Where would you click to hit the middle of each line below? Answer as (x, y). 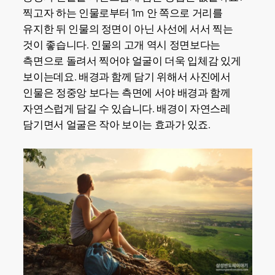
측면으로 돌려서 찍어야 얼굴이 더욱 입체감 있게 (132, 61)
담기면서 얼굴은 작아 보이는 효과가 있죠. (117, 125)
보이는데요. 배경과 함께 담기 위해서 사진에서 (127, 77)
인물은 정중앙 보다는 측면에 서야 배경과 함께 (127, 93)
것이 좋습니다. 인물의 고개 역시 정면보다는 (122, 45)
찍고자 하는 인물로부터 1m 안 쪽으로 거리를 (123, 14)
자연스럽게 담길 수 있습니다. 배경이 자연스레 (127, 109)
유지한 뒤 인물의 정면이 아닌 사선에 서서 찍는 (128, 29)
